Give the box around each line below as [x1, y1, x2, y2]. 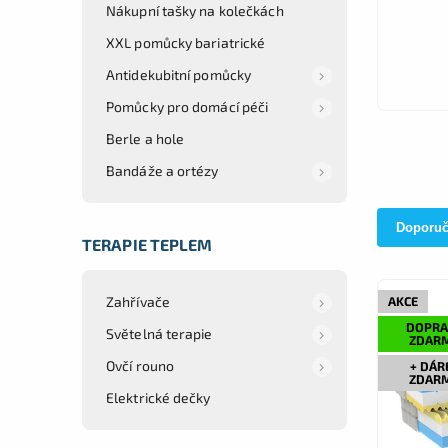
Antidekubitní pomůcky [106, 65, 252, 83]
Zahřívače [106, 292, 170, 310]
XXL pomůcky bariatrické [106, 33, 266, 51]
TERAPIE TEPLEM [82, 234, 213, 254]
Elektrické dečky [106, 388, 211, 406]
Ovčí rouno [106, 356, 174, 374]
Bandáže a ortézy [106, 161, 219, 179]
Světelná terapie [106, 324, 213, 342]
